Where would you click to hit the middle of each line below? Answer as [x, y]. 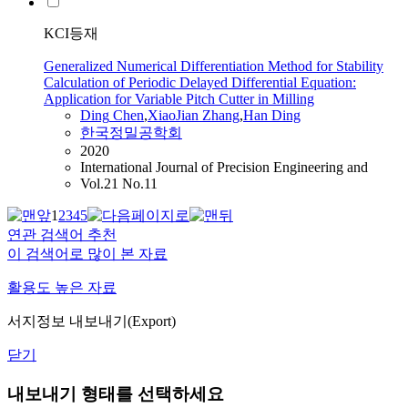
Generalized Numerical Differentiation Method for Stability [214, 66]
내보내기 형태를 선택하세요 [116, 394]
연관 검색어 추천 [62, 235]
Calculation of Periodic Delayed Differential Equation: [200, 83]
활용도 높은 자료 [62, 288]
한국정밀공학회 [131, 133]
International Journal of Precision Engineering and [224, 168]
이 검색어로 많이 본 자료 [87, 254]
